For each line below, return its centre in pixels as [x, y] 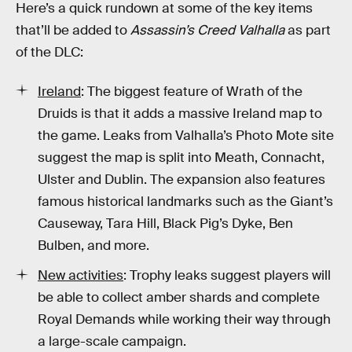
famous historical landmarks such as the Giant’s [185, 201]
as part [308, 31]
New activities [81, 276]
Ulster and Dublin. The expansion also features [181, 179]
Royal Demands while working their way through [184, 320]
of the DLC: [49, 53]
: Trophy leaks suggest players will [227, 276]
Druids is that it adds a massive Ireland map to [180, 113]
